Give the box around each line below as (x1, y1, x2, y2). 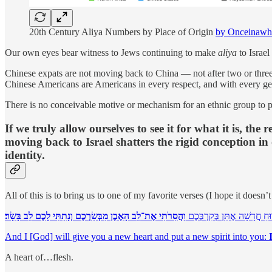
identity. (5, 149, 45, 162)
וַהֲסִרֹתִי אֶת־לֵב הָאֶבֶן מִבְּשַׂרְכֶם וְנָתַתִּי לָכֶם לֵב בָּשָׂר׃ (5, 210, 186, 221)
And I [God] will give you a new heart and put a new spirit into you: (5, 231, 269, 242)
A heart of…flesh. (5, 251, 73, 262)
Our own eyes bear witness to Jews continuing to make (5, 47, 218, 58)
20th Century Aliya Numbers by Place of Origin (29, 27, 216, 38)
